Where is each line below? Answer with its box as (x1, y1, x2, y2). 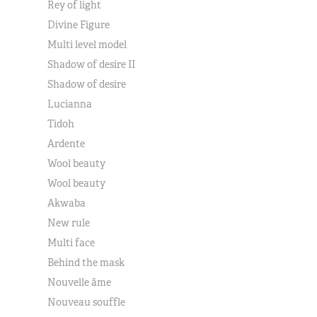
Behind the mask (47, 256, 125, 269)
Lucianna (47, 98, 93, 110)
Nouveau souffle (47, 296, 126, 309)
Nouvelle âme (47, 276, 112, 289)
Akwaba (47, 197, 86, 209)
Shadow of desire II (47, 58, 136, 71)
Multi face (47, 236, 96, 249)
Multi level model (47, 38, 127, 51)
